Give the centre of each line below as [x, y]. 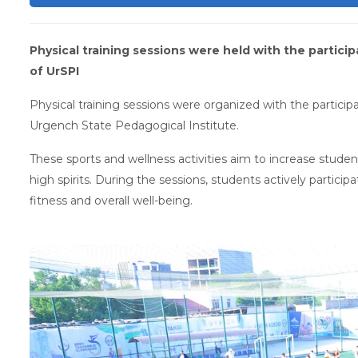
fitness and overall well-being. [111, 200]
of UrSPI [54, 71]
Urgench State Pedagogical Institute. [134, 125]
